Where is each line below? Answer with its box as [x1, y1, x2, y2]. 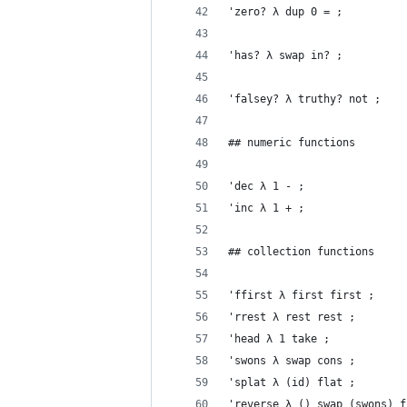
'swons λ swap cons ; [228, 354, 355, 367]
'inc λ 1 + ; [228, 202, 304, 214]
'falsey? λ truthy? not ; [228, 93, 381, 105]
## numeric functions [228, 136, 355, 149]
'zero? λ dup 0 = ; [228, 5, 342, 18]
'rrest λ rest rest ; [228, 311, 355, 323]
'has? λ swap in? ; [228, 49, 342, 62]
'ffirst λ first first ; [228, 289, 374, 302]
